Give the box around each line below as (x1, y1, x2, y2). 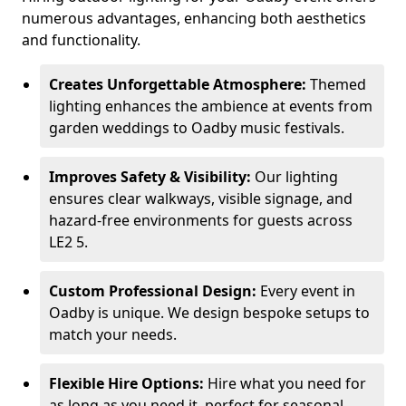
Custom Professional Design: (49, 281, 256, 301)
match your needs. (49, 324, 177, 344)
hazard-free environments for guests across (49, 210, 353, 230)
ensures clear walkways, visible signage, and (49, 188, 353, 208)
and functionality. (22, 30, 140, 50)
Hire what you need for (204, 373, 366, 393)
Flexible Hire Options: (49, 373, 204, 393)
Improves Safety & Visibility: (49, 167, 251, 187)
